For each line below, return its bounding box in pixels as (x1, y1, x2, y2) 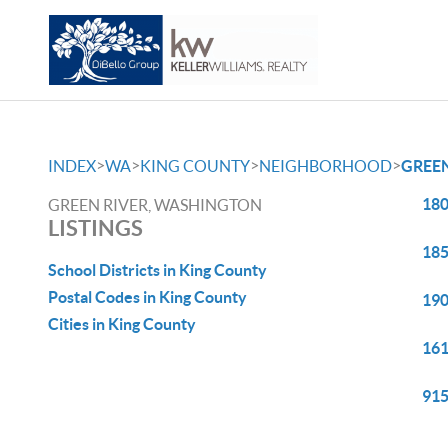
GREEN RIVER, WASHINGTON (48, 196, 262, 214)
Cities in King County (48, 315, 196, 333)
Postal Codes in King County (48, 288, 247, 306)
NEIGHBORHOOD (259, 157, 392, 175)
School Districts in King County (48, 261, 267, 279)
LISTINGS (48, 215, 143, 240)
